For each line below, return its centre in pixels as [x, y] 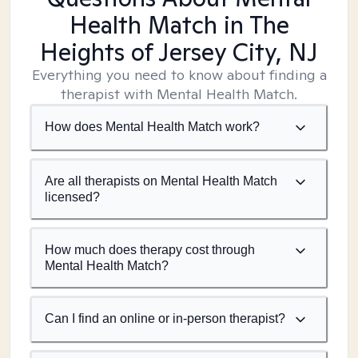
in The [253, 25]
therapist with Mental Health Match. [179, 94]
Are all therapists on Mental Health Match [161, 181]
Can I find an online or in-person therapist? [165, 318]
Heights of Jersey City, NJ [179, 52]
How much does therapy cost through [150, 250]
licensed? [72, 197]
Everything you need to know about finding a [179, 75]
